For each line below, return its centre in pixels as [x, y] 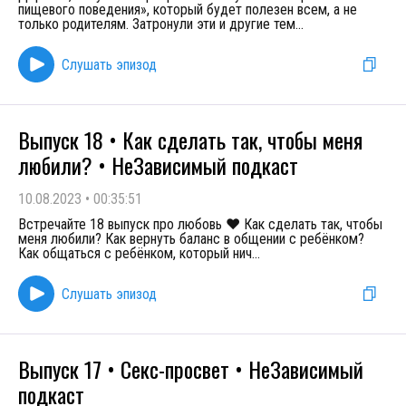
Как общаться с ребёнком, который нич [135, 253]
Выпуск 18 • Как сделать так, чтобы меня [190, 140]
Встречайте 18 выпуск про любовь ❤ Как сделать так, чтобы [200, 224]
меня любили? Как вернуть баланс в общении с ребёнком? [191, 239]
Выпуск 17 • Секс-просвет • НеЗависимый [191, 369]
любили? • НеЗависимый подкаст [158, 165]
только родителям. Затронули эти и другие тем [157, 24]
